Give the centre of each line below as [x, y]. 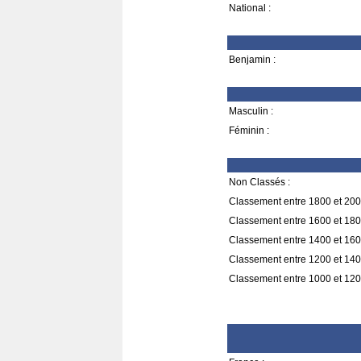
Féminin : [249, 131]
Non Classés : [259, 182]
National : [250, 8]
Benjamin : [252, 60]
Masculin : [251, 111]
